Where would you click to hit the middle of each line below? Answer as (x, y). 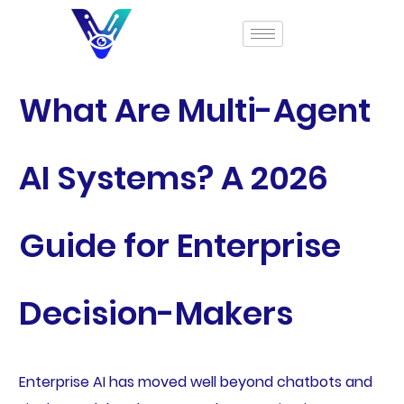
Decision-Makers (156, 313)
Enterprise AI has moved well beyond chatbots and (195, 382)
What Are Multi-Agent (194, 110)
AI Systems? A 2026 (173, 178)
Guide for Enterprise (179, 246)
